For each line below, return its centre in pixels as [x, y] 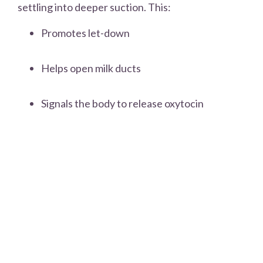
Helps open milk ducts [91, 68]
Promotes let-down [85, 33]
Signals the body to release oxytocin [122, 104]
